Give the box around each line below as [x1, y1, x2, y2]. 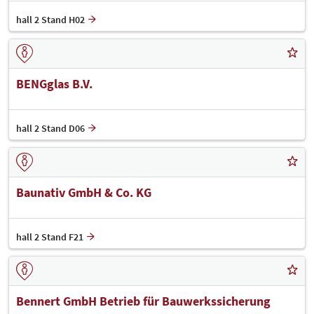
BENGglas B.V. [16, 75, 93, 92]
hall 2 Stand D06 [16, 121, 85, 135]
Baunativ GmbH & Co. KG [16, 184, 151, 200]
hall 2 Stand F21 [16, 230, 83, 243]
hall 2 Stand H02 [16, 13, 85, 26]
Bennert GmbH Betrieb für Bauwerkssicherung [16, 292, 271, 309]
